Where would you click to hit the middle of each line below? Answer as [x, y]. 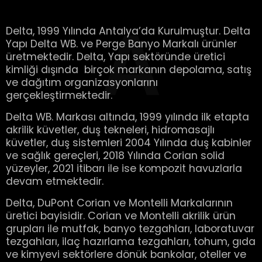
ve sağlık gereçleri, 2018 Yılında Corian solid [115, 156]
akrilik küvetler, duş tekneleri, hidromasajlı [110, 130]
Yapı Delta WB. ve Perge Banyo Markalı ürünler [121, 44]
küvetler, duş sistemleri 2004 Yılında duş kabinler [129, 143]
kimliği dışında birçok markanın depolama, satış [129, 70]
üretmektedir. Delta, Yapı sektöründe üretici [116, 57]
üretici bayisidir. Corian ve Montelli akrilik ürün [121, 216]
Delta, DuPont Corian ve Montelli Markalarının [119, 203]
